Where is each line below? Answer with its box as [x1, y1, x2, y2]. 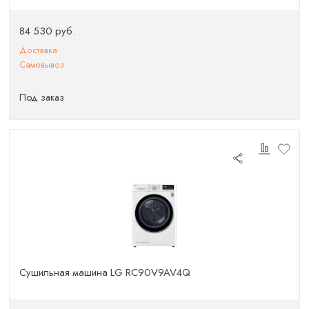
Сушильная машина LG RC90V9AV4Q [19, 265, 191, 280]
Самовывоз [19, 59, 65, 72]
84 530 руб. [19, 23, 76, 39]
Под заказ [19, 90, 65, 104]
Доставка [19, 44, 58, 57]
